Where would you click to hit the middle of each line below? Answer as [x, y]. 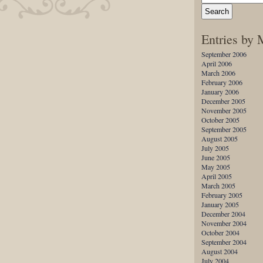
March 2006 [218, 73]
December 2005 [223, 101]
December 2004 [223, 214]
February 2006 [222, 82]
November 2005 [224, 110]
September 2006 [224, 54]
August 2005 [220, 139]
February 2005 [222, 195]
